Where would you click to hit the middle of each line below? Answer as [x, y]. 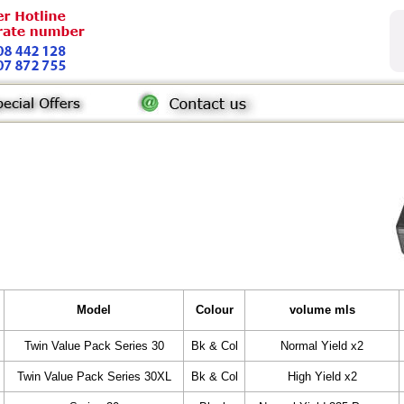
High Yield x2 [322, 376]
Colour [214, 310]
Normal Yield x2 [322, 346]
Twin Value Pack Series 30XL [94, 376]
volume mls [322, 310]
